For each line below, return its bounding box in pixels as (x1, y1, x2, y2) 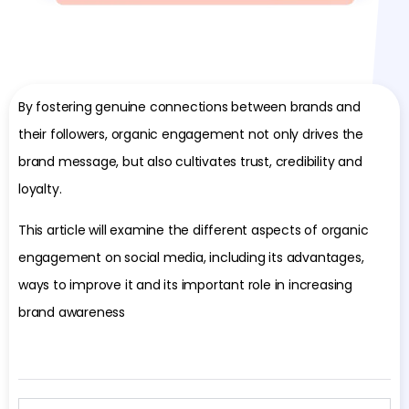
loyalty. (18, 180, 62, 199)
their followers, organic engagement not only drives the (18, 125, 363, 144)
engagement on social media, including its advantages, (18, 247, 364, 267)
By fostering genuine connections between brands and (18, 98, 361, 117)
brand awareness (18, 302, 126, 321)
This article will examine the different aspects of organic (18, 220, 369, 239)
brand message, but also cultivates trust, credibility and (18, 152, 362, 172)
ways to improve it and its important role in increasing (18, 275, 352, 294)
